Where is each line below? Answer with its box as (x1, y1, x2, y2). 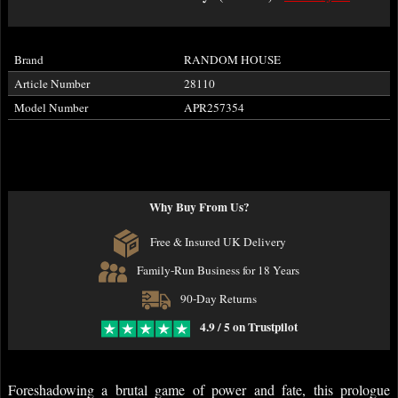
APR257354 (183, 99, 244, 116)
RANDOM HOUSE (183, 52, 281, 68)
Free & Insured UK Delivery (147, 233, 286, 250)
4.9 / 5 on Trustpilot (199, 317, 298, 336)
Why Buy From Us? (148, 198, 250, 217)
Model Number (13, 99, 88, 116)
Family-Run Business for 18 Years (134, 261, 299, 278)
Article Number (13, 76, 90, 92)
